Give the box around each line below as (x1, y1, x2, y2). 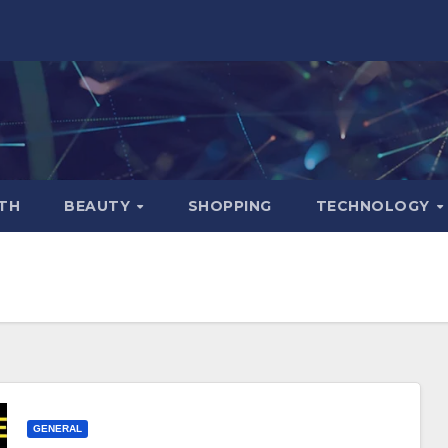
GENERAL (32, 423, 82, 435)
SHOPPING (187, 196, 272, 215)
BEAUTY (64, 196, 135, 215)
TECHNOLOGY (315, 196, 435, 215)
